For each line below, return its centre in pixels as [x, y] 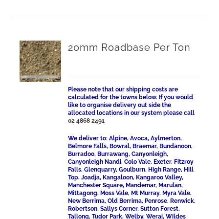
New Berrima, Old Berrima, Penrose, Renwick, [132, 201]
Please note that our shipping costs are [123, 89]
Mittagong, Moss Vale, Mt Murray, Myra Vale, [130, 193]
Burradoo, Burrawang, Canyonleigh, [118, 154]
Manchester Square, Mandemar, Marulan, [126, 185]
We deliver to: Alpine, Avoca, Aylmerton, [125, 138]
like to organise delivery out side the [120, 105]
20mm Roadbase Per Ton [130, 47]
